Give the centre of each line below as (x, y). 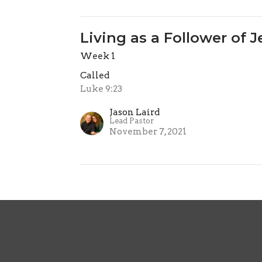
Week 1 (98, 56)
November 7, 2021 (148, 132)
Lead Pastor (132, 121)
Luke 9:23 (101, 89)
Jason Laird (135, 112)
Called (95, 75)
